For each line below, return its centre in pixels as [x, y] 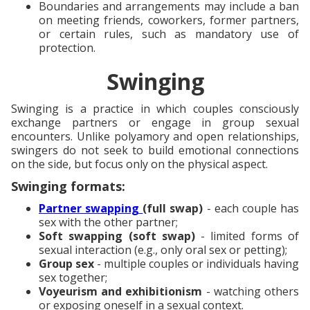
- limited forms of [247, 236]
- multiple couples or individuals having [197, 263]
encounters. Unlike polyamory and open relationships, [155, 136]
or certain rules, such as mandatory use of [169, 34]
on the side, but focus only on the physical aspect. [139, 164]
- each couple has [251, 208]
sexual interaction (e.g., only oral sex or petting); [163, 249]
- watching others [251, 291]
